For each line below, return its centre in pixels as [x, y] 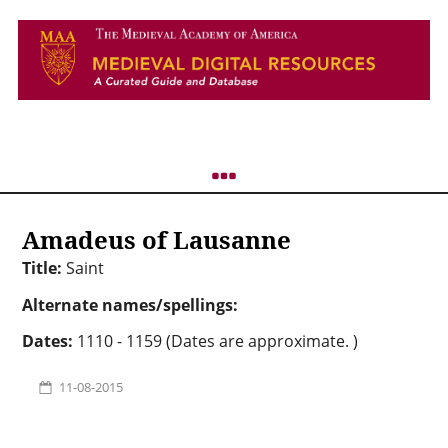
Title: [43, 268]
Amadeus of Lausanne [156, 239]
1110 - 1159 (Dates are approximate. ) [219, 341]
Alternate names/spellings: [129, 304]
